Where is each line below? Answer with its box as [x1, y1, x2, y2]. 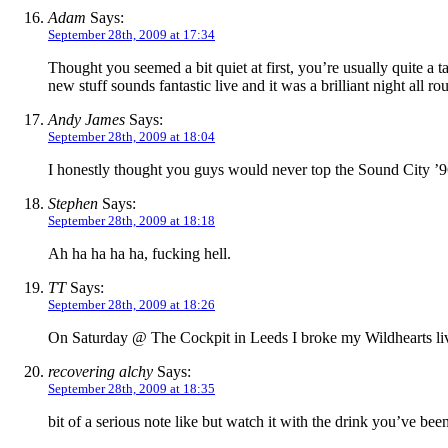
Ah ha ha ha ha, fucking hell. [48, 245, 231, 263]
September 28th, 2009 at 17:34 [48, 27, 215, 43]
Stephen [48, 195, 98, 213]
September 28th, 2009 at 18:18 [48, 213, 215, 229]
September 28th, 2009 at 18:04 [48, 129, 215, 145]
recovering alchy [48, 363, 153, 381]
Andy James [48, 111, 125, 129]
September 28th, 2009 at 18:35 [48, 381, 215, 397]
